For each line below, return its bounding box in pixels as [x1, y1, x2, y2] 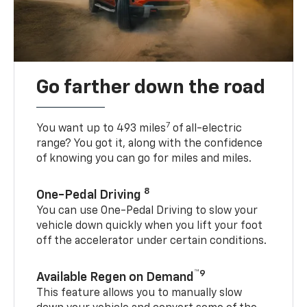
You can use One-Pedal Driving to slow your [36, 206, 258, 217]
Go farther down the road [36, 78, 266, 98]
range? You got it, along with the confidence [36, 138, 263, 150]
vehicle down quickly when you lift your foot [36, 221, 263, 232]
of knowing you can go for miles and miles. [36, 153, 252, 165]
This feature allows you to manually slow [36, 288, 243, 299]
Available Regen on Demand [36, 271, 195, 284]
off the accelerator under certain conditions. [36, 236, 267, 247]
